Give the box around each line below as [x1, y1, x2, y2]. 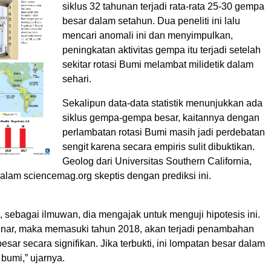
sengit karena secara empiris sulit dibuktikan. [62, 142, 255, 152]
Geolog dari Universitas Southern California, [62, 156, 252, 167]
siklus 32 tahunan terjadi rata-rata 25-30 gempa [62, 1, 264, 12]
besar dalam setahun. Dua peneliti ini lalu [62, 16, 240, 27]
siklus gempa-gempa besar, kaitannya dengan [62, 113, 260, 123]
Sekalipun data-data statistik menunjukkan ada [62, 98, 263, 109]
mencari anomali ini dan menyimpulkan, [62, 30, 233, 41]
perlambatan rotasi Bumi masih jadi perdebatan [62, 127, 265, 138]
